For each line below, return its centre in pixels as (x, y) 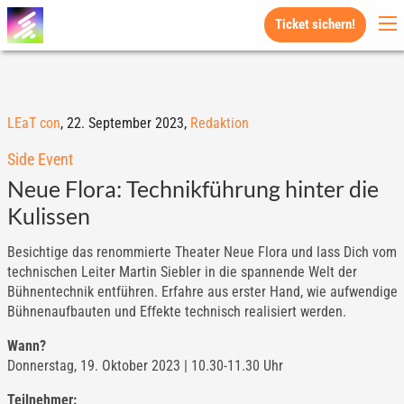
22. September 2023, (128, 123)
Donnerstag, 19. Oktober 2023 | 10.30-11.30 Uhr (145, 366)
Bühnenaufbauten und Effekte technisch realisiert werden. (176, 312)
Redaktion (219, 123)
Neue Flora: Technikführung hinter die (193, 188)
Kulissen (48, 216)
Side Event (40, 159)
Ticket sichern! (315, 24)
